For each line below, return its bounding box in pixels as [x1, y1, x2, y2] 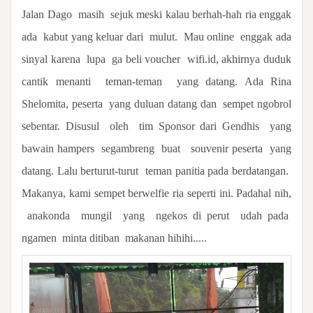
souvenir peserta [191, 143, 263, 155]
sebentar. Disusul [22, 120, 99, 133]
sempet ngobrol [223, 98, 292, 110]
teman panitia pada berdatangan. [145, 165, 289, 177]
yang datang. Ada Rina [176, 75, 291, 88]
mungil [81, 210, 112, 222]
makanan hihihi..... [125, 232, 207, 245]
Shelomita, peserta [22, 98, 103, 110]
